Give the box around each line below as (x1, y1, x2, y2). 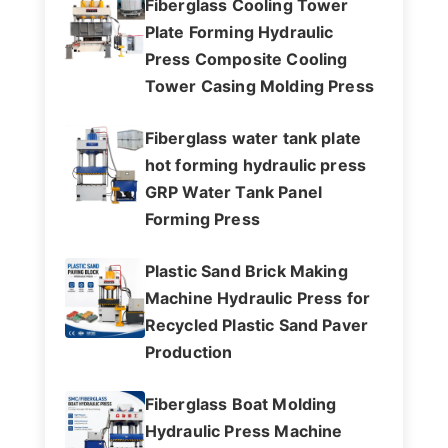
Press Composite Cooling (144, 49, 348, 70)
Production (144, 342, 233, 363)
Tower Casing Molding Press (144, 76, 374, 97)
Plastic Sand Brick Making (144, 261, 348, 282)
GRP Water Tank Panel (144, 182, 322, 203)
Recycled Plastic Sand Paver (144, 315, 369, 336)
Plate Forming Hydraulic (144, 22, 334, 43)
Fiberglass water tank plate (144, 128, 362, 149)
